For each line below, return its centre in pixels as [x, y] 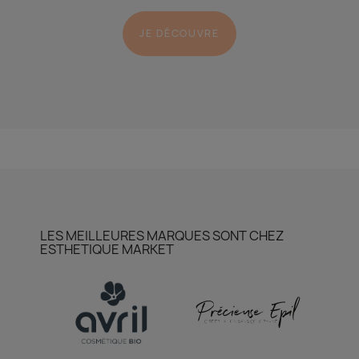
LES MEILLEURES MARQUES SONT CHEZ [162, 236]
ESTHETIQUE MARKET [107, 250]
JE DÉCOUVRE [179, 34]
